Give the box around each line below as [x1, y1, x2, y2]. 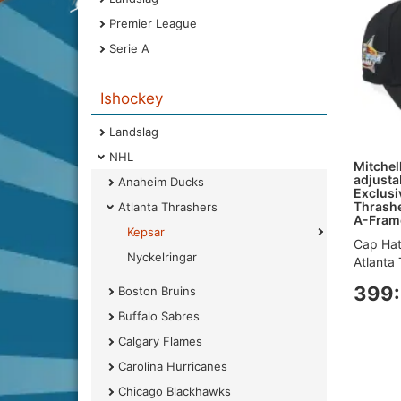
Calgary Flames [118, 334, 202, 348]
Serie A [109, 41, 149, 55]
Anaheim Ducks [118, 175, 204, 189]
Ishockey [100, 90, 163, 107]
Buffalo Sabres [118, 309, 200, 323]
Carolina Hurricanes [118, 359, 227, 373]
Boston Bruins [118, 284, 196, 298]
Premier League [109, 16, 197, 30]
